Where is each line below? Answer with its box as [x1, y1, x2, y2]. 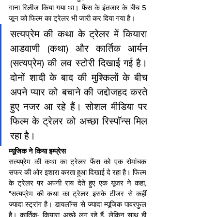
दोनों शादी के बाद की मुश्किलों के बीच [10, 72, 147, 83]
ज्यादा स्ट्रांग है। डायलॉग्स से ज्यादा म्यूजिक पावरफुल [9, 200, 146, 209]
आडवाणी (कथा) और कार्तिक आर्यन [10, 43, 147, 54]
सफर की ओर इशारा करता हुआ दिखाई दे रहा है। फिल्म [9, 168, 146, 177]
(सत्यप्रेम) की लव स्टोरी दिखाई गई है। [10, 58, 147, 69]
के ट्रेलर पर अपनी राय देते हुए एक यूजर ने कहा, [9, 179, 146, 187]
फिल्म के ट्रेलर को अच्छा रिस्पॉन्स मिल [10, 116, 147, 127]
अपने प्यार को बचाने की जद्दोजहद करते [10, 87, 147, 98]
